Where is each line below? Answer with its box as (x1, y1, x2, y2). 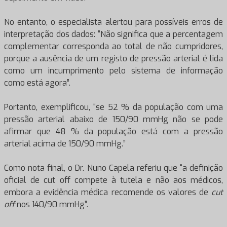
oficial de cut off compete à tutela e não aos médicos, (4, 175, 223, 185)
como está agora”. (4, 78, 70, 88)
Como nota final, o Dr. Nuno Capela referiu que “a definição (4, 163, 223, 173)
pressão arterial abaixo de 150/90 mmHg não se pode (4, 114, 223, 125)
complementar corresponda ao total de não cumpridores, (4, 41, 223, 52)
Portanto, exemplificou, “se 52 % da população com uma (4, 102, 223, 112)
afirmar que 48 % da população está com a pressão (4, 126, 223, 137)
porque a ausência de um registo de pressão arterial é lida (4, 53, 223, 64)
